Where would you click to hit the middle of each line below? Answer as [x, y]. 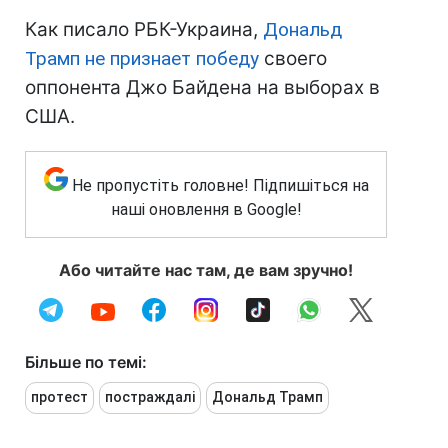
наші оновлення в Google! [206, 210]
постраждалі [150, 397]
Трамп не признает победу [142, 59]
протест [59, 397]
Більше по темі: [86, 362]
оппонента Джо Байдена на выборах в [202, 88]
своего [293, 59]
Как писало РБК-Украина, [144, 30]
